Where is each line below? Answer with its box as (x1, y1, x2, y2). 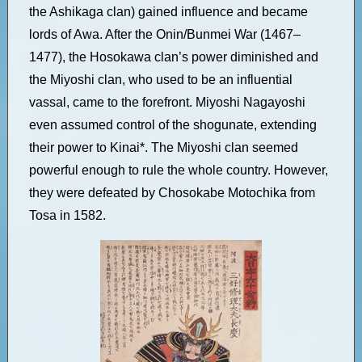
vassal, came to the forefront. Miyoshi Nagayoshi (28, 95, 305, 109)
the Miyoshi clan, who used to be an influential (28, 73, 293, 86)
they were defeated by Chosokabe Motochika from (28, 186, 315, 200)
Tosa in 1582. (28, 208, 106, 222)
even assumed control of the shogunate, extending (28, 118, 317, 132)
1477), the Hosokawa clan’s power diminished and (28, 50, 318, 64)
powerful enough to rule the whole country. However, (28, 163, 328, 177)
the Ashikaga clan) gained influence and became (28, 5, 308, 19)
